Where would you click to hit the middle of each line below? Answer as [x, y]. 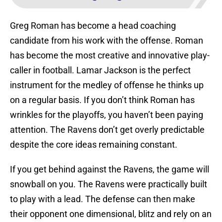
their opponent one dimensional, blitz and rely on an [111, 214]
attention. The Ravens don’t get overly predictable [107, 130]
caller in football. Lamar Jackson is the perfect [100, 70]
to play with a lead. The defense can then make [103, 199]
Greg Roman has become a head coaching [93, 26]
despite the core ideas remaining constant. [94, 145]
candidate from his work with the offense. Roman [107, 41]
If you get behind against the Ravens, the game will [110, 169]
